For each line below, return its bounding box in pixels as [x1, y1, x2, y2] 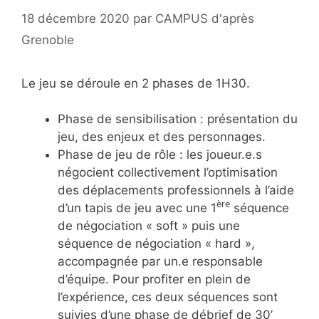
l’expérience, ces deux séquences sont [58, 290, 278, 304]
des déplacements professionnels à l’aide [58, 183, 294, 197]
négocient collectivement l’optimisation [58, 165, 278, 179]
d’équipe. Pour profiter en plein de [58, 272, 251, 286]
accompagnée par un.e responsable [58, 254, 263, 268]
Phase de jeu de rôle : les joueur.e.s [58, 147, 262, 162]
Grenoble [21, 32, 74, 47]
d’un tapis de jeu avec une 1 [58, 201, 216, 215]
